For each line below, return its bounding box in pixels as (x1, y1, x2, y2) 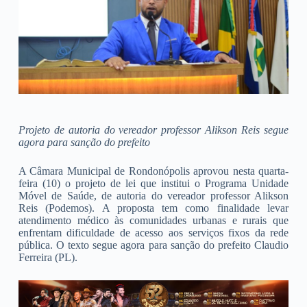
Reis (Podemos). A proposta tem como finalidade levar (18, 202, 289, 214)
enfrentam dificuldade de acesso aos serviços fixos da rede (18, 227, 289, 239)
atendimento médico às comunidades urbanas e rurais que (18, 214, 289, 227)
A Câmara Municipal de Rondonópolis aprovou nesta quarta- (18, 165, 289, 177)
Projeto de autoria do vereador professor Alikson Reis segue (18, 124, 289, 136)
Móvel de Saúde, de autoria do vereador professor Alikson (18, 190, 289, 202)
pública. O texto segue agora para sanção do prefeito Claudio (18, 239, 289, 251)
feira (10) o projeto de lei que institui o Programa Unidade (18, 177, 289, 190)
